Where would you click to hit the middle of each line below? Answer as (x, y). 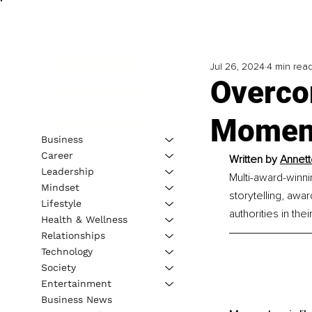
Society (58, 267)
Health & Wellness (84, 219)
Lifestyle (61, 203)
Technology (67, 251)
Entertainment (76, 283)
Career (57, 155)
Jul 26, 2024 (237, 67)
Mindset (60, 187)
